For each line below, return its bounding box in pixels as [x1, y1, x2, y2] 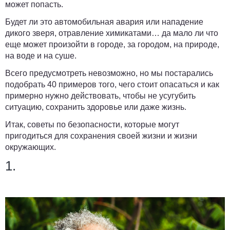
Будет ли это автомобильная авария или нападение [5, 17, 203, 26]
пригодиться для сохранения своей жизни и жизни [5, 131, 197, 140]
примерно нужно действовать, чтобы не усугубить [5, 91, 196, 100]
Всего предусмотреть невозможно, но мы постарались [5, 68, 213, 78]
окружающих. [5, 142, 56, 151]
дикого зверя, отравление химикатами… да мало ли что [5, 28, 218, 37]
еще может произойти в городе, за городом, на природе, [5, 40, 219, 49]
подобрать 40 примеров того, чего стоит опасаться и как [5, 80, 219, 89]
